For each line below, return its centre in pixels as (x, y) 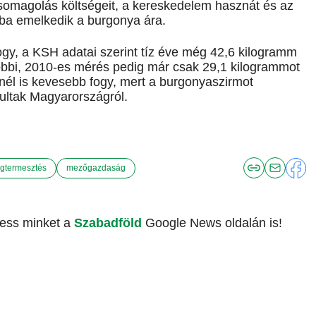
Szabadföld (110, 223)
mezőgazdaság (96, 168)
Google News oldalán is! (214, 223)
